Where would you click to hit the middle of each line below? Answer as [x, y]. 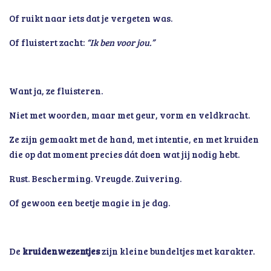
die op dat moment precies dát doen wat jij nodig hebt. [124, 154]
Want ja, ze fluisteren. [56, 91]
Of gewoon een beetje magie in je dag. [90, 203]
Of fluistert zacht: [48, 42]
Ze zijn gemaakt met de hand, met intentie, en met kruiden [134, 139]
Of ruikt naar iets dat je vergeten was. [91, 18]
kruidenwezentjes [61, 251]
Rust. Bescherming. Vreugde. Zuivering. [95, 178]
